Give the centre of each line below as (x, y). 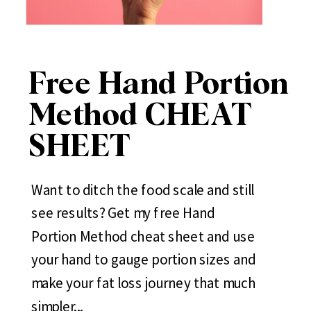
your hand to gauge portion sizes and (143, 260)
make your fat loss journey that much (143, 283)
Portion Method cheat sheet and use (143, 236)
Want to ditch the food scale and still (142, 190)
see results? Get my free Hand (123, 213)
